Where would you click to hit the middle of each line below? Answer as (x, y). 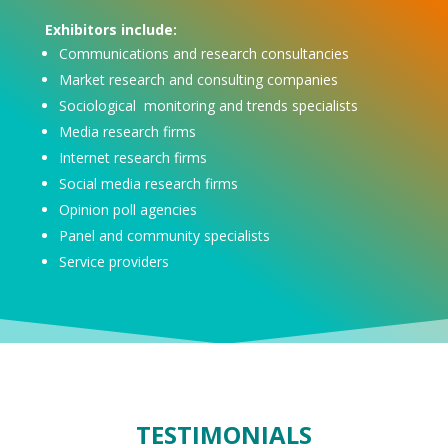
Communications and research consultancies (203, 54)
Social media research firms (148, 184)
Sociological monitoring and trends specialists (208, 106)
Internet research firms (132, 158)
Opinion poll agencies (127, 210)
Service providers (113, 262)
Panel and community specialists (164, 236)
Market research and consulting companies (198, 80)
